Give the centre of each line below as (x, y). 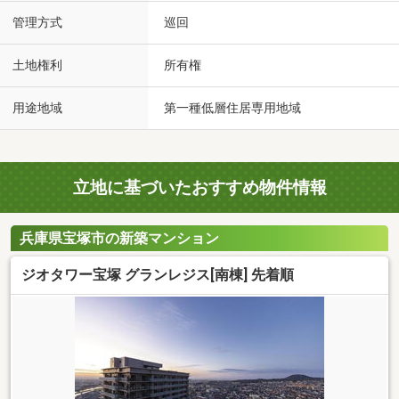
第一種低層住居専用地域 (232, 108)
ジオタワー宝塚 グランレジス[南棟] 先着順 (158, 274)
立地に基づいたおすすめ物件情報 (199, 188)
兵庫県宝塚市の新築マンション (119, 238)
